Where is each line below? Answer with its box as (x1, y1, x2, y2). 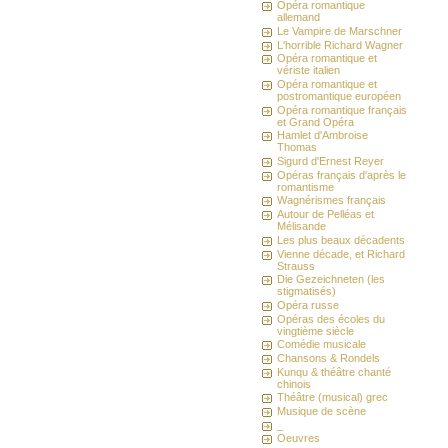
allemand (277, 11, 321, 24)
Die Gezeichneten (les (277, 273, 386, 286)
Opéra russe (277, 298, 340, 311)
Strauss (277, 259, 316, 272)
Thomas (277, 141, 318, 154)
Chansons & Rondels (277, 351, 381, 364)
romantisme (277, 180, 335, 193)
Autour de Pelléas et (277, 208, 375, 221)
